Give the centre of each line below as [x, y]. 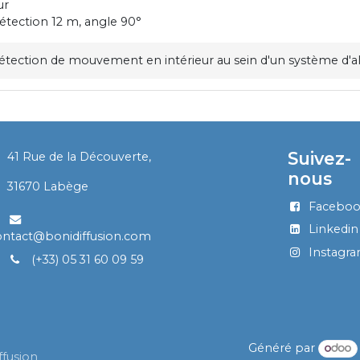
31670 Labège [48, 187]
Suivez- [320, 159]
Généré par [283, 348]
